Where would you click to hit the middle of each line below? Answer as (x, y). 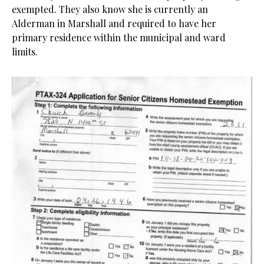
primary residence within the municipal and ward (119, 37)
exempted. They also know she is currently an (110, 9)
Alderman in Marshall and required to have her (114, 23)
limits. (25, 52)
